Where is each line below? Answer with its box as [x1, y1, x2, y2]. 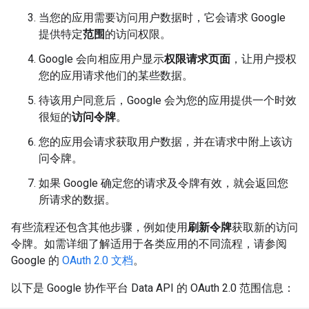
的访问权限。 [105, 28, 171, 41]
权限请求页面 [164, 52, 230, 66]
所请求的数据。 [39, 193, 116, 206]
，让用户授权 [230, 52, 297, 66]
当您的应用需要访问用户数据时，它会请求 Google [39, 11, 286, 24]
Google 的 [11, 254, 62, 267]
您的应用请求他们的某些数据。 [39, 69, 193, 82]
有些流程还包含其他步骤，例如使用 [11, 221, 188, 234]
